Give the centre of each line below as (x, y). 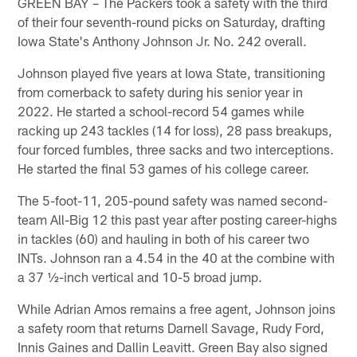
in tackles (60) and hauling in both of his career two (164, 238)
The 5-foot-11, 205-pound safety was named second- (173, 200)
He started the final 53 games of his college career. (164, 168)
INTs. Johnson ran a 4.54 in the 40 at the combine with (177, 257)
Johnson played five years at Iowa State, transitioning (172, 72)
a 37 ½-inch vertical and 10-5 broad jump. (140, 276)
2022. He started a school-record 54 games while (161, 110)
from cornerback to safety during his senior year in (161, 91)
